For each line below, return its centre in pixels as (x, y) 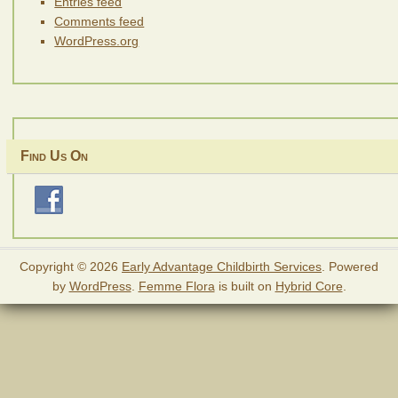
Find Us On (54, 156)
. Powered (350, 267)
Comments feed (99, 21)
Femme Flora (176, 287)
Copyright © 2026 (71, 267)
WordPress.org (97, 40)
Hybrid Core (309, 287)
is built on (245, 287)
